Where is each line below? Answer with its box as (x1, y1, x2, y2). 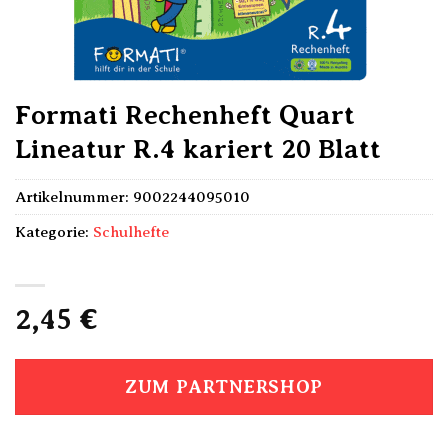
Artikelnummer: (15, 188, 133, 206)
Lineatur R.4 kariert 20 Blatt (15, 134, 381, 164)
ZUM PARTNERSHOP (125, 376, 323, 398)
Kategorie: (15, 223, 93, 241)
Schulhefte (93, 223, 169, 241)
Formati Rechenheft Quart (15, 100, 355, 130)
